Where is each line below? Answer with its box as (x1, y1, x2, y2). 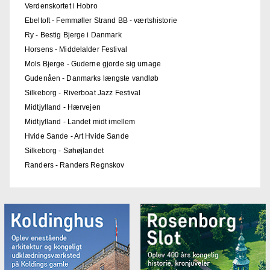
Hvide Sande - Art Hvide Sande (25, 131, 129, 140)
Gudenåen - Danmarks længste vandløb (25, 74, 159, 83)
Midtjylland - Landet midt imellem (25, 117, 136, 126)
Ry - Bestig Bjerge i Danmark (25, 30, 122, 39)
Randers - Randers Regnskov (25, 160, 125, 169)
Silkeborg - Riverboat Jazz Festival (25, 88, 141, 97)
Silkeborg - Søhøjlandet (25, 146, 104, 155)
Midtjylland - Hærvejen (25, 102, 101, 111)
